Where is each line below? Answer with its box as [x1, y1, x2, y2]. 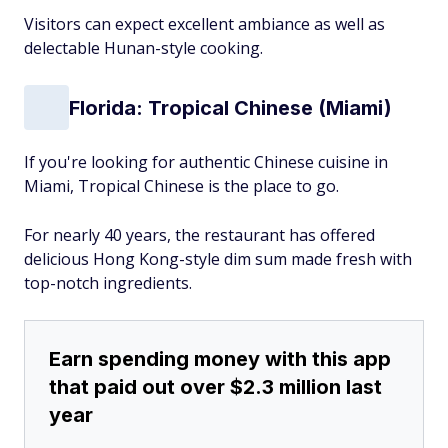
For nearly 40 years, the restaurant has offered [24, 224, 375, 246]
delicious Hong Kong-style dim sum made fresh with [24, 248, 412, 270]
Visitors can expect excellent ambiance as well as [24, 13, 385, 35]
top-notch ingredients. [24, 272, 192, 294]
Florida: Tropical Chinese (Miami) [69, 95, 392, 120]
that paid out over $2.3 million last [49, 375, 382, 399]
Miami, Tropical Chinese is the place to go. [24, 175, 339, 197]
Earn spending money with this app [49, 347, 391, 371]
